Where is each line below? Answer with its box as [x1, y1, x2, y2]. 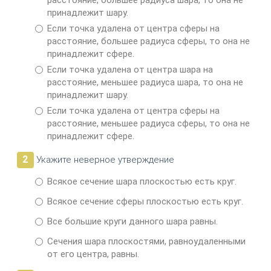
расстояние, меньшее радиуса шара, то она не [47, 77, 243, 88]
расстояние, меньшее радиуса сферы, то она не [47, 118, 250, 129]
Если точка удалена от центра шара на [47, 64, 213, 76]
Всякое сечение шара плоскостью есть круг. [47, 176, 237, 188]
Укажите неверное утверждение [33, 154, 174, 166]
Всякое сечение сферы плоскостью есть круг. [47, 196, 243, 207]
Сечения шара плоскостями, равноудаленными [47, 236, 246, 247]
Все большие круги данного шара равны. [47, 216, 218, 227]
